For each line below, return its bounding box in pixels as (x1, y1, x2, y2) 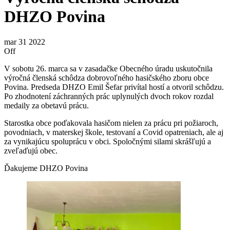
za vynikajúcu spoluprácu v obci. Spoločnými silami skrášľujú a (4, 137, 211, 146)
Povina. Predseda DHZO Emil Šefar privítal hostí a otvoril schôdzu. (4, 82, 224, 91)
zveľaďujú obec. (4, 146, 57, 155)
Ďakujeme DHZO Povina (4, 163, 88, 172)
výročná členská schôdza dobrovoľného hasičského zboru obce (4, 73, 209, 82)
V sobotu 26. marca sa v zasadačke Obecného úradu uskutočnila (4, 64, 213, 73)
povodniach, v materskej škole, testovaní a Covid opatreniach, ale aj (4, 127, 223, 137)
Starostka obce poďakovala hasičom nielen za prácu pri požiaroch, (4, 118, 218, 127)
